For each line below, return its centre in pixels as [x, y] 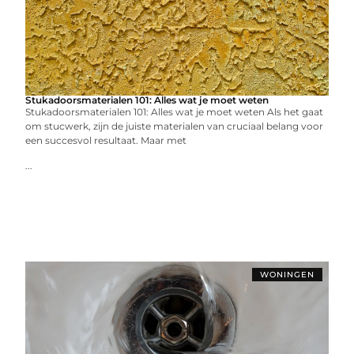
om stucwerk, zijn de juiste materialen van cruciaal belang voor [175, 126]
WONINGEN [287, 275]
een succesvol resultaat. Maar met [106, 140]
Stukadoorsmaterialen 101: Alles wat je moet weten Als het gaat [175, 112]
